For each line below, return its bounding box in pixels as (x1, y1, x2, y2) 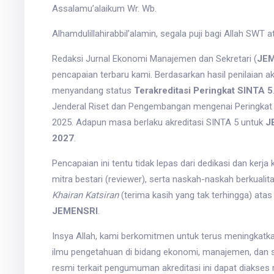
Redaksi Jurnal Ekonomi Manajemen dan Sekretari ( (51, 53, 257, 65)
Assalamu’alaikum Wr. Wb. (51, 3, 157, 15)
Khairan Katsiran (51, 190, 119, 201)
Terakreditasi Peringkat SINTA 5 (133, 85, 273, 97)
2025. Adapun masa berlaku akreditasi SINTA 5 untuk (51, 117, 265, 128)
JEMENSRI (51, 206, 98, 217)
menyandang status (51, 85, 134, 97)
